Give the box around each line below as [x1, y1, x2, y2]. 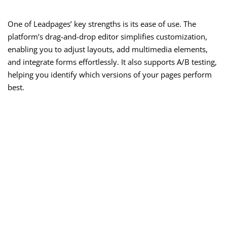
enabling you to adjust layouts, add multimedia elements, [8, 44, 208, 55]
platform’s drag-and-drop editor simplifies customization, [8, 31, 207, 42]
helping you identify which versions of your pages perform [8, 69, 212, 80]
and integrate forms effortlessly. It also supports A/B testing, [8, 57, 217, 67]
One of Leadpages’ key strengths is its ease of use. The [8, 19, 196, 29]
